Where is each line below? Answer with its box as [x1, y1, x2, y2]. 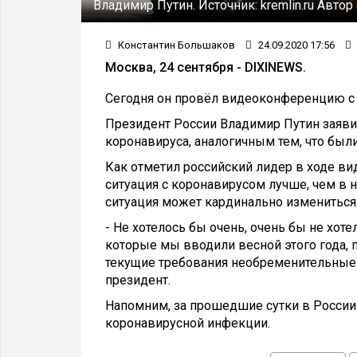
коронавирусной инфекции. [105, 315, 270, 331]
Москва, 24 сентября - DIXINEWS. [105, 59, 306, 75]
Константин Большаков [116, 38, 235, 51]
